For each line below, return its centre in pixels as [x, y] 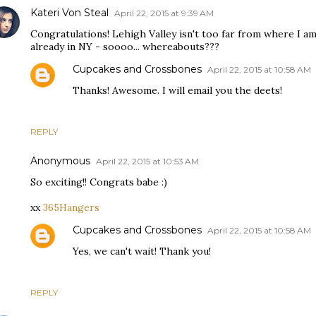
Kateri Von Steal [69, 13]
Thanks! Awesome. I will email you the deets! [177, 91]
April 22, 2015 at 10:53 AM [147, 162]
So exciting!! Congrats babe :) [99, 182]
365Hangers [71, 208]
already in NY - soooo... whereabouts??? [125, 47]
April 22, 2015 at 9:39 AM [164, 13]
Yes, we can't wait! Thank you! [142, 251]
